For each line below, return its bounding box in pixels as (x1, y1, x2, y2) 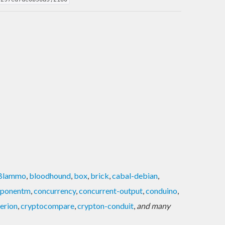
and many (137, 200, 170, 210)
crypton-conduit (77, 200, 134, 210)
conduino (146, 185, 177, 195)
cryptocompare (21, 200, 74, 210)
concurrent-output (79, 185, 143, 195)
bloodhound (29, 170, 71, 180)
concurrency (34, 185, 76, 195)
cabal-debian (112, 170, 158, 180)
